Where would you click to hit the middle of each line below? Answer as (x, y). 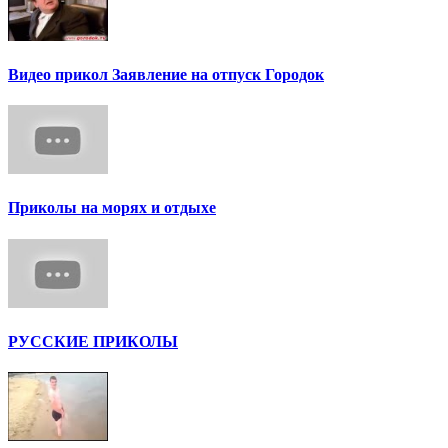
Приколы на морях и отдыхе (112, 208)
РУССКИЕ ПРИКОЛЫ (93, 341)
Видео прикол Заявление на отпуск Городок (166, 74)
